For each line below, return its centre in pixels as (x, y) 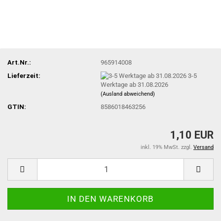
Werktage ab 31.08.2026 (135, 85)
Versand (203, 147)
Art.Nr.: (19, 62)
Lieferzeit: (24, 75)
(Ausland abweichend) (128, 94)
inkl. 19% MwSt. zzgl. (167, 147)
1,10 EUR (192, 135)
